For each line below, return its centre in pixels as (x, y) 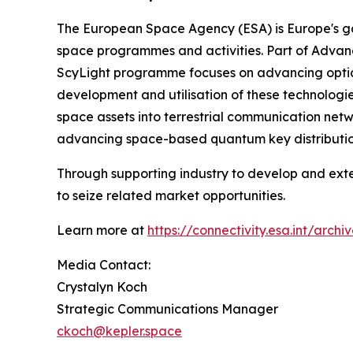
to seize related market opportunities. (171, 195)
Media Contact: (104, 265)
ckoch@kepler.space (119, 331)
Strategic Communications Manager (167, 309)
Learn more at (102, 230)
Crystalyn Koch (102, 287)
